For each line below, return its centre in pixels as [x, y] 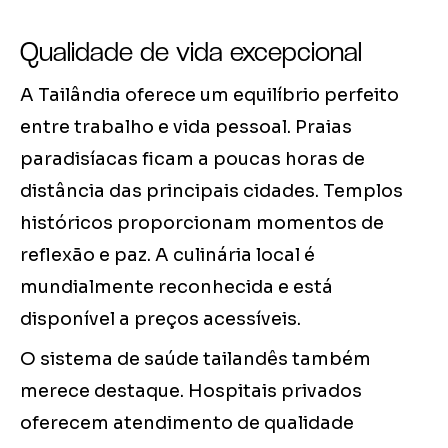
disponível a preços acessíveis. [160, 319]
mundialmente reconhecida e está [176, 287]
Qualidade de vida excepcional [191, 51]
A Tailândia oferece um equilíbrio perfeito [209, 95]
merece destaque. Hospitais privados [191, 391]
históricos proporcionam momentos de [202, 223]
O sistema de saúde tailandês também [195, 359]
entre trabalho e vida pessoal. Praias [186, 127]
